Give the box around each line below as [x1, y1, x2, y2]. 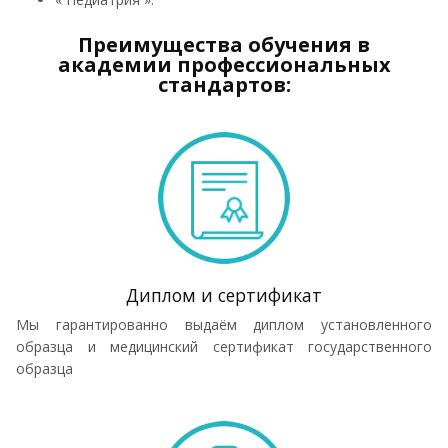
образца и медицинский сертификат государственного [16, 336, 432, 356]
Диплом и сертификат [126, 282, 322, 307]
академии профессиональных [57, 50, 391, 78]
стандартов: [157, 70, 291, 98]
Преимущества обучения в [78, 30, 370, 58]
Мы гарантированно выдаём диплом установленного [16, 314, 432, 334]
